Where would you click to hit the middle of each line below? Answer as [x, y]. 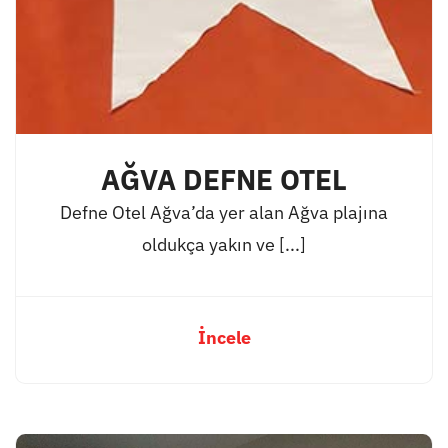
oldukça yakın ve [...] [224, 245]
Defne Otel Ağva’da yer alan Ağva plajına [224, 213]
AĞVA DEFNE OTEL [224, 180]
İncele [224, 338]
